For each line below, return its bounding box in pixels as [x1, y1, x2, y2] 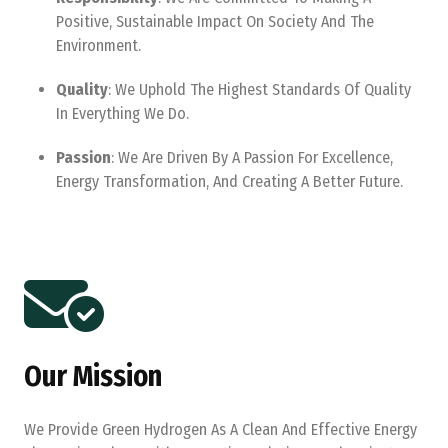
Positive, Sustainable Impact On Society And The [56, 12, 374, 31]
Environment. [56, 36, 141, 55]
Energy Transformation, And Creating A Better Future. [56, 172, 403, 191]
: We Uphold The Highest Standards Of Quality [108, 80, 411, 99]
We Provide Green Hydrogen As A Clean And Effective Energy [24, 420, 417, 439]
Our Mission [24, 359, 162, 394]
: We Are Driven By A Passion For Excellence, [111, 148, 393, 167]
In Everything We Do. [56, 104, 189, 123]
